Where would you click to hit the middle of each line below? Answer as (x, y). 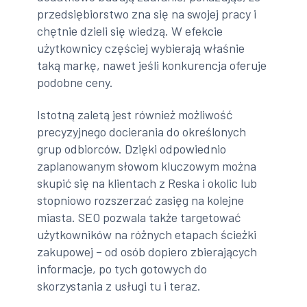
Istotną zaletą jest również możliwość (135, 115)
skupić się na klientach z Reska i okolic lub (147, 183)
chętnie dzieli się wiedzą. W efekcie (130, 30)
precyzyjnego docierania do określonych (142, 132)
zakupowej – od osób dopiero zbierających (147, 252)
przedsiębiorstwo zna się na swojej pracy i (147, 13)
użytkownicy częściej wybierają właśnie (141, 48)
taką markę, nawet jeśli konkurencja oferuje (152, 65)
